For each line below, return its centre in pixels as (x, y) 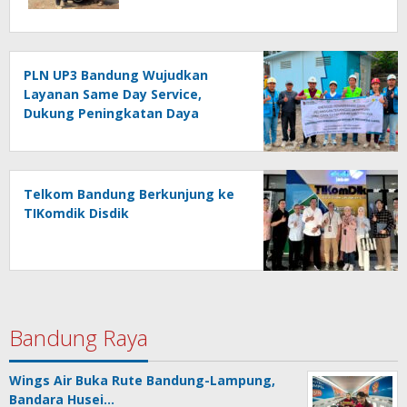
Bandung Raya (79, 337)
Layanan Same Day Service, (113, 94)
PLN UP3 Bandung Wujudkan (116, 74)
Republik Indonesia (85, 151)
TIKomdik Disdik (76, 213)
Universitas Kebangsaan (104, 132)
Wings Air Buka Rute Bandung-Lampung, (142, 380)
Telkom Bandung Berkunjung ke (129, 194)
